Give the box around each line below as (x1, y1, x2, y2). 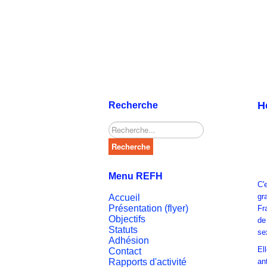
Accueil (108, 193, 140, 203)
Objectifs (108, 214, 145, 225)
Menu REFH (108, 171, 163, 182)
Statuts (108, 225, 138, 235)
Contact (108, 246, 141, 257)
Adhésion (108, 235, 149, 246)
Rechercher (108, 122, 148, 132)
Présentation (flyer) (108, 203, 188, 214)
